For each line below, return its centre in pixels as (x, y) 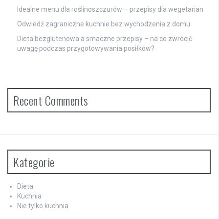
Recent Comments (51, 100)
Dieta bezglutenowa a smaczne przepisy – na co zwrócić (105, 38)
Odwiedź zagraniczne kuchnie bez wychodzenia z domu (104, 24)
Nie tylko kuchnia (43, 206)
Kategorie (34, 162)
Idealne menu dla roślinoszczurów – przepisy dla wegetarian (110, 9)
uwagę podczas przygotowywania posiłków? (86, 48)
